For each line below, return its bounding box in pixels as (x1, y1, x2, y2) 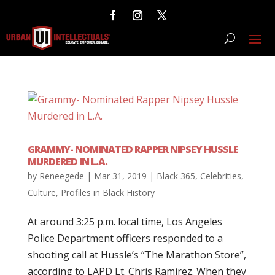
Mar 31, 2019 (93, 170, 147, 182)
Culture (27, 187, 56, 198)
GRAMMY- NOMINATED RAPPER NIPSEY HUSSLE (27, 142, 238, 156)
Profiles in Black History (60, 187, 155, 198)
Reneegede (39, 170, 84, 182)
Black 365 (156, 170, 195, 182)
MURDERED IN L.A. (27, 155, 107, 168)
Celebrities (199, 170, 241, 182)
